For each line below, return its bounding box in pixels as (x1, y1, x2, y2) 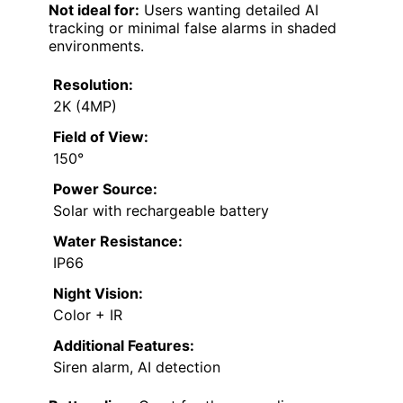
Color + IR (53, 306, 122, 325)
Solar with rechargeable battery (53, 201, 269, 220)
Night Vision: (53, 284, 143, 303)
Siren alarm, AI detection (53, 358, 220, 377)
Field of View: (53, 128, 148, 147)
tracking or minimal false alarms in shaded (49, 19, 336, 38)
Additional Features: (53, 336, 194, 355)
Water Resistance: (53, 232, 183, 251)
